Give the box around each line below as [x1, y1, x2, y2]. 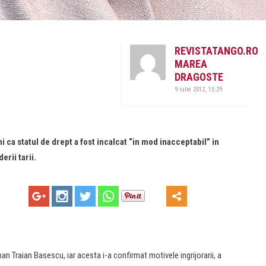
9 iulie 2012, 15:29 [175, 85, 222, 93]
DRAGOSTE [175, 71, 223, 83]
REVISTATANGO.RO [175, 45, 258, 57]
